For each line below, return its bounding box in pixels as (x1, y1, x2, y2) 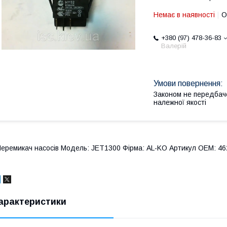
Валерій (161, 42, 186, 50)
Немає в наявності (154, 11, 215, 19)
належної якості (154, 98, 206, 106)
